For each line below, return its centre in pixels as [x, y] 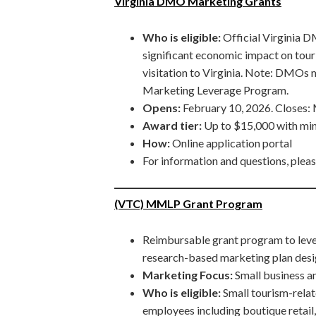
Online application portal [232, 142]
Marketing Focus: [189, 274]
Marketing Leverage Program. [215, 90]
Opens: [162, 107]
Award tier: [173, 125]
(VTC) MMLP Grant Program [188, 203]
